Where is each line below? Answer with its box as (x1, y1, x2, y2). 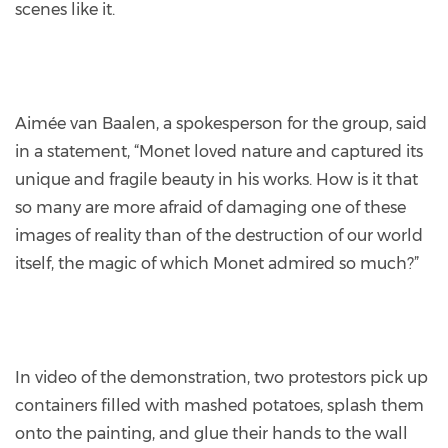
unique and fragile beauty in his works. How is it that (15, 169, 418, 189)
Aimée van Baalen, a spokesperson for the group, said (15, 113, 427, 133)
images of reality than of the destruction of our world (15, 225, 423, 245)
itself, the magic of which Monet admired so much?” (15, 253, 419, 273)
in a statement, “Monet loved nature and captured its (15, 141, 423, 161)
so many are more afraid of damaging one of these (15, 197, 406, 217)
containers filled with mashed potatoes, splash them (15, 395, 424, 415)
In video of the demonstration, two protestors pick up (15, 367, 428, 387)
